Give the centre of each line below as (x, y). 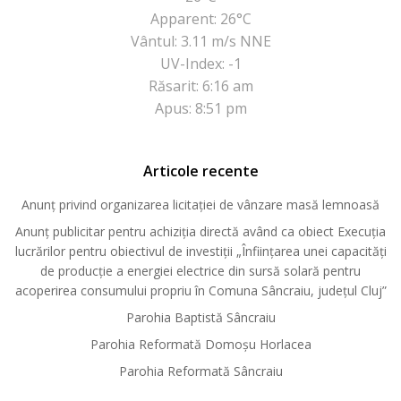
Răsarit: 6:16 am (200, 86)
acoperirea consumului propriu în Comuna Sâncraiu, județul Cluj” (200, 291)
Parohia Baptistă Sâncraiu (200, 318)
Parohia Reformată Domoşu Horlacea (200, 345)
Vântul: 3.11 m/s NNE (200, 42)
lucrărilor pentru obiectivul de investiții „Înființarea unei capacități (200, 252)
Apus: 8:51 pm (200, 109)
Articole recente (200, 171)
